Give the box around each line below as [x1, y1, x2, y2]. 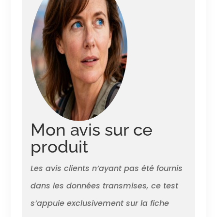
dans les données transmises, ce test [30, 180, 178, 192]
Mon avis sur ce [30, 120, 153, 140]
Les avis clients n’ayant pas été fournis [30, 163, 183, 174]
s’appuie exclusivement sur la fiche [30, 198, 169, 209]
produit [30, 137, 88, 157]
